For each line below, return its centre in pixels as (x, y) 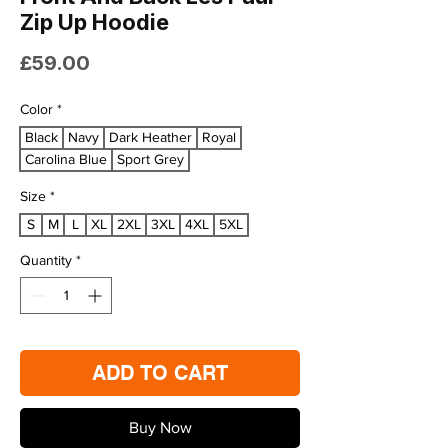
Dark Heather (150, 137)
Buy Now (160, 427)
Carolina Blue (66, 159)
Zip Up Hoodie (94, 21)
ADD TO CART (160, 372)
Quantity (46, 259)
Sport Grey (150, 159)
